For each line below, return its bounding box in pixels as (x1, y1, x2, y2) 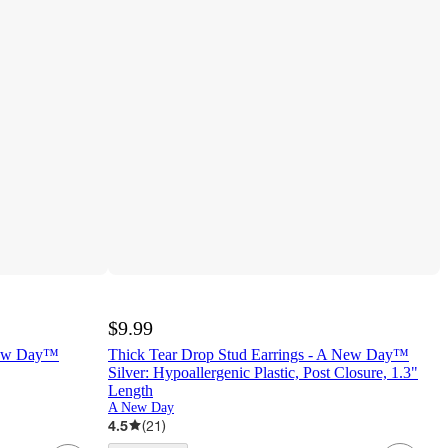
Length (108, 381, 153, 399)
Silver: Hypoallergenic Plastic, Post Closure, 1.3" (108, 363, 418, 381)
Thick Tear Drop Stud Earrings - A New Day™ (108, 345, 409, 363)
